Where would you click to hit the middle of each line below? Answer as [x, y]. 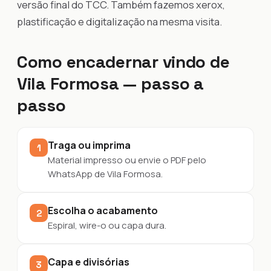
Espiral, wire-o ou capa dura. [107, 225]
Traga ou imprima [89, 145]
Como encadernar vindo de [123, 62]
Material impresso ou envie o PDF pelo [127, 160]
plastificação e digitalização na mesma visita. [119, 21]
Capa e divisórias [89, 262]
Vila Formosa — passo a [110, 83]
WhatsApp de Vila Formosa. [105, 174]
